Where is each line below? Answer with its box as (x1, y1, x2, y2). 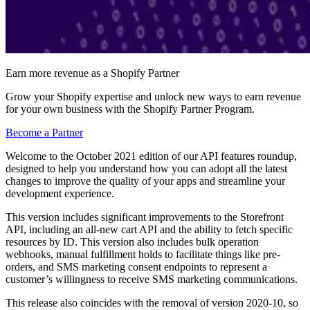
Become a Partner (6, 126, 83, 138)
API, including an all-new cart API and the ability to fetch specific (6, 223, 293, 235)
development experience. (6, 187, 114, 199)
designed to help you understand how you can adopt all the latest (6, 162, 287, 174)
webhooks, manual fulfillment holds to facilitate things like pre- (6, 248, 280, 260)
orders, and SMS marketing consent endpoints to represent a (6, 260, 267, 273)
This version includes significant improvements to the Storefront (6, 210, 284, 223)
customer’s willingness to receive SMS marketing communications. (6, 273, 298, 285)
